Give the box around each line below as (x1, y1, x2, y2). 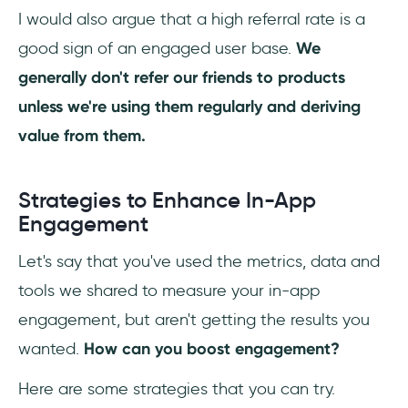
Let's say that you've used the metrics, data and (18, 250, 380, 271)
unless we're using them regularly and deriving (18, 96, 361, 117)
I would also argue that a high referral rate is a (18, 8, 365, 29)
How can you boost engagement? (84, 338, 340, 359)
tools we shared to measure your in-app (18, 280, 320, 301)
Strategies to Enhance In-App (18, 186, 316, 214)
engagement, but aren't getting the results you (18, 309, 370, 330)
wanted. (18, 338, 84, 359)
